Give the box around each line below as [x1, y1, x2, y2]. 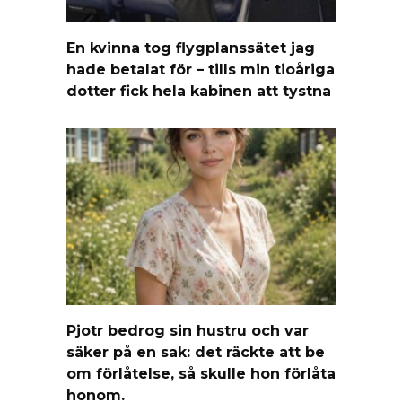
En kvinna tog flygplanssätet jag [66, 39, 315, 57]
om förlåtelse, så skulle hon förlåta [66, 364, 336, 382]
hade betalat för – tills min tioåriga [66, 60, 335, 78]
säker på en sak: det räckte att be [66, 343, 325, 361]
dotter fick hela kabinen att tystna [66, 82, 331, 100]
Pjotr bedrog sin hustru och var [66, 321, 309, 339]
